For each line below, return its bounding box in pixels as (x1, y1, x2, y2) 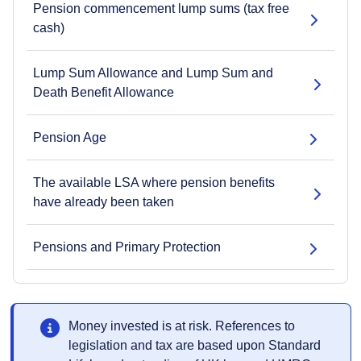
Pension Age (33, 131, 106, 144)
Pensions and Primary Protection (33, 240, 221, 254)
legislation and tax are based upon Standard (68, 338, 321, 352)
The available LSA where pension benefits (33, 176, 275, 189)
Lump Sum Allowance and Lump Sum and (33, 66, 273, 80)
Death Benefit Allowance (33, 85, 174, 99)
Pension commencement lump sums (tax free (33, 2, 289, 15)
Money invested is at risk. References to (68, 319, 295, 333)
